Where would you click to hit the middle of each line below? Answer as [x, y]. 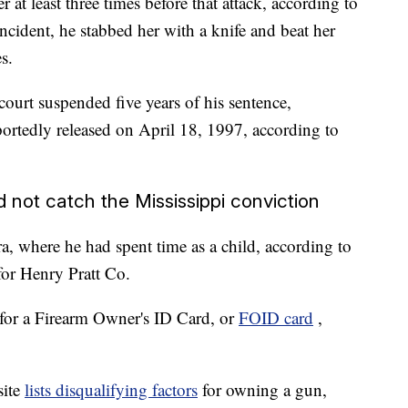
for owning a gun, [265, 390]
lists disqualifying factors [111, 390]
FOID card [276, 318]
